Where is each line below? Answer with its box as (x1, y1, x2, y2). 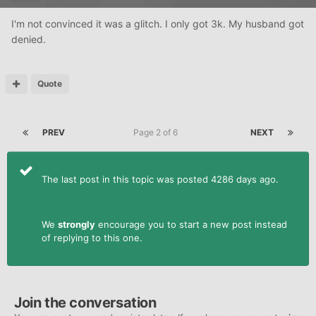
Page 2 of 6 (133, 126, 182, 138)
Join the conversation (14, 293, 157, 311)
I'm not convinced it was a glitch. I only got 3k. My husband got (11, 17, 304, 30)
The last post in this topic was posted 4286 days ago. (42, 173, 281, 185)
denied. (11, 32, 46, 45)
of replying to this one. (42, 231, 142, 243)
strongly (58, 218, 95, 230)
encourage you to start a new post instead (95, 218, 287, 230)
